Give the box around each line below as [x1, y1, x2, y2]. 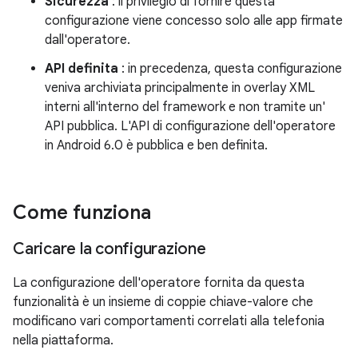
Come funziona [13, 201, 151, 225]
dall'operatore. [45, 32, 130, 48]
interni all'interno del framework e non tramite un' [45, 99, 325, 115]
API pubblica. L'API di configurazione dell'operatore [45, 118, 336, 134]
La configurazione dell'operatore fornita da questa [13, 275, 304, 291]
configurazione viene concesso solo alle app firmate [45, 13, 343, 29]
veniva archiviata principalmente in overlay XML [45, 80, 315, 96]
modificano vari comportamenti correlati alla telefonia [13, 313, 324, 329]
